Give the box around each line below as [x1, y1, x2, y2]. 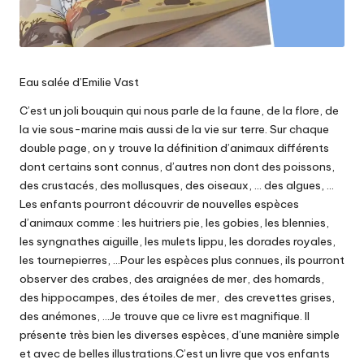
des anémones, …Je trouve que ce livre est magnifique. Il [19, 308, 310, 323]
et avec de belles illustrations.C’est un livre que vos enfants [19, 345, 330, 361]
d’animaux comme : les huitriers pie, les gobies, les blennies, [19, 214, 329, 230]
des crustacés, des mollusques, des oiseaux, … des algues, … [19, 177, 334, 193]
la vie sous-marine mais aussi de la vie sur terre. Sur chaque [19, 121, 329, 136]
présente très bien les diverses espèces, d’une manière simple [19, 327, 340, 342]
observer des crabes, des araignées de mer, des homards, [19, 271, 324, 286]
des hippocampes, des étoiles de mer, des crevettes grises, [19, 289, 335, 305]
